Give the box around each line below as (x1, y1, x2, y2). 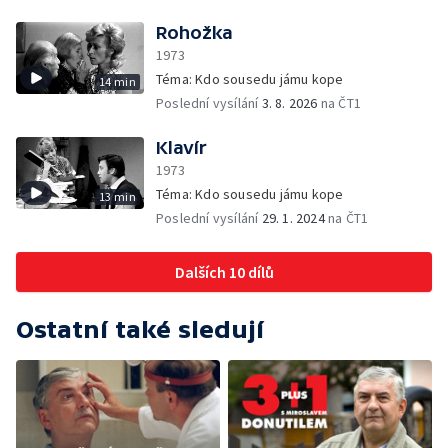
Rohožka (156, 22, 233, 43)
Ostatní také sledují (16, 316, 264, 343)
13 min (98, 189, 136, 204)
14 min (98, 74, 136, 89)
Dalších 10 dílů (174, 262, 274, 282)
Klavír (156, 137, 207, 158)
